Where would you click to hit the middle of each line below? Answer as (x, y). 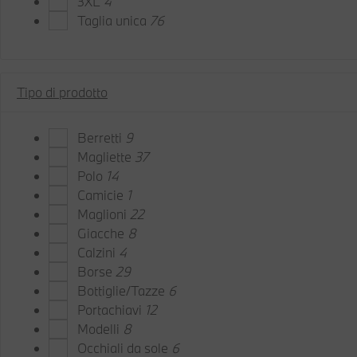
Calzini (98, 252)
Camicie (102, 195)
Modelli (100, 329)
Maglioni (104, 214)
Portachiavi (111, 310)
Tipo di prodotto (62, 92)
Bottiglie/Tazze (123, 290)
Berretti (101, 137)
